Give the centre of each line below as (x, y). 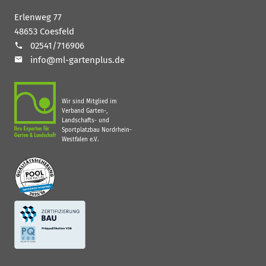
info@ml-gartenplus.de (77, 60)
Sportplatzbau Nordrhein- (97, 130)
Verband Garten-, (85, 111)
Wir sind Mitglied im (89, 101)
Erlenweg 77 (38, 17)
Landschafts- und (85, 120)
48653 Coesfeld (44, 31)
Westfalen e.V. (80, 139)
